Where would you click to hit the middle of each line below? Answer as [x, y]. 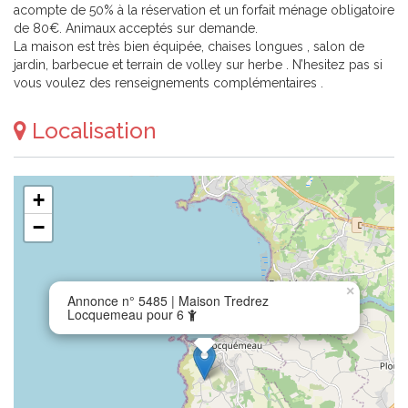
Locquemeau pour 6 [127, 314]
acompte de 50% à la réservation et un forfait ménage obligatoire [204, 10]
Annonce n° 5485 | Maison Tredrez [168, 301]
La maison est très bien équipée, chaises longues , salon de [189, 46]
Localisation [92, 131]
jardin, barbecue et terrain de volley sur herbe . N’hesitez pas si [198, 65]
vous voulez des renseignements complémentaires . [168, 83]
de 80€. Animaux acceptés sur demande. [136, 28]
